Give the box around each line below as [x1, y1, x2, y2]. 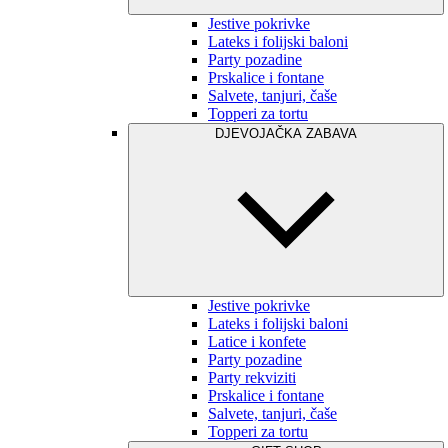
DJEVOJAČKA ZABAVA [215, 126, 357, 141]
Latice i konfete [208, 333, 306, 350]
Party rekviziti [208, 369, 296, 386]
